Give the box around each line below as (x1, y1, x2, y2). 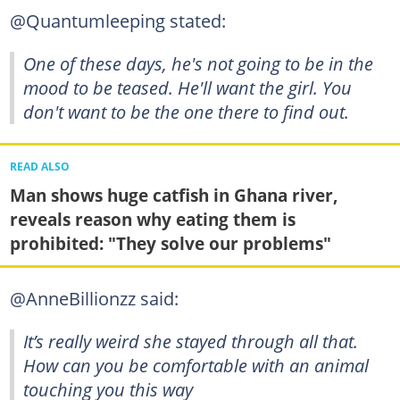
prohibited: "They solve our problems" (9, 231, 331, 256)
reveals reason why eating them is (9, 207, 296, 232)
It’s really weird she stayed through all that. (23, 328, 358, 354)
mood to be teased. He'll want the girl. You (23, 75, 352, 100)
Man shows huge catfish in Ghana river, (9, 183, 338, 208)
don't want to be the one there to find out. (23, 99, 349, 124)
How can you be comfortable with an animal (23, 352, 369, 378)
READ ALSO (9, 160, 70, 174)
